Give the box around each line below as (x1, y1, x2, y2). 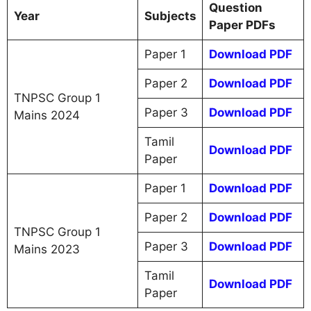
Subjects (144, 9, 196, 23)
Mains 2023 (13, 242, 80, 256)
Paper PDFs (208, 18, 276, 32)
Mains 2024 (13, 108, 80, 122)
